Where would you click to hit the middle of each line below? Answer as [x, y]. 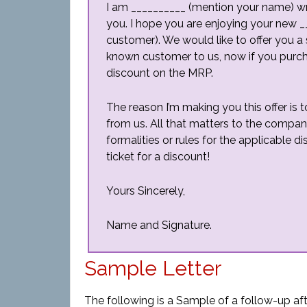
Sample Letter [153, 268]
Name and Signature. [159, 225]
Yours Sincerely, [146, 191]
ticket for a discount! [158, 157]
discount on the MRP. [160, 73]
